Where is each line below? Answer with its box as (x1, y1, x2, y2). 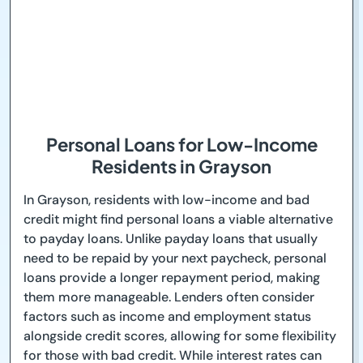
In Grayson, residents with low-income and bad (23, 191, 310, 209)
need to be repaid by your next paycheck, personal (23, 250, 327, 267)
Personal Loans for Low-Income (45, 133, 318, 156)
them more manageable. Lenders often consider (23, 288, 314, 306)
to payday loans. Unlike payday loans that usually (23, 230, 318, 248)
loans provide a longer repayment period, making (23, 269, 320, 287)
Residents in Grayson (92, 155, 271, 178)
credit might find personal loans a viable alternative (23, 211, 333, 228)
